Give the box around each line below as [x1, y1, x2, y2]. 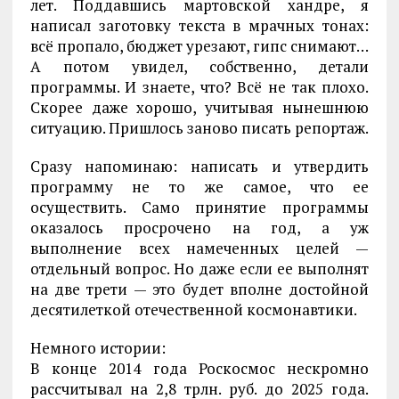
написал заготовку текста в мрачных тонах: [29, 15, 370, 37]
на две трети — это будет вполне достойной [29, 279, 370, 300]
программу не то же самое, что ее [29, 176, 370, 198]
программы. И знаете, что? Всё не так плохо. [29, 77, 370, 98]
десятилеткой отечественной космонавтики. [29, 299, 357, 321]
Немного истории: [29, 338, 166, 359]
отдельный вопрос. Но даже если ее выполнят [29, 258, 370, 280]
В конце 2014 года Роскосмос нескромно [29, 358, 370, 379]
